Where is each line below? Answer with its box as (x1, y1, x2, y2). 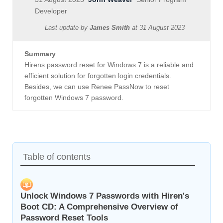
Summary (24, 50, 56, 58)
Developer (35, 7, 67, 15)
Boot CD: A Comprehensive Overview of (20, 202, 178, 212)
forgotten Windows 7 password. (24, 94, 123, 102)
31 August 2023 (139, 24, 185, 32)
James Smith (90, 24, 130, 32)
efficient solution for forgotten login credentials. (24, 72, 171, 80)
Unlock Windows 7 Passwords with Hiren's (20, 191, 189, 201)
